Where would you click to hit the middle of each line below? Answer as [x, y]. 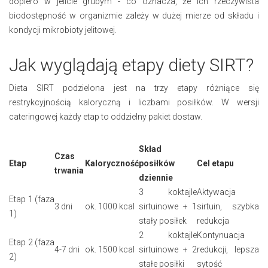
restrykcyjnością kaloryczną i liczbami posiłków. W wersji [134, 102]
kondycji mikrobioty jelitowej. [63, 30]
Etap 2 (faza [32, 242]
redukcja [213, 220]
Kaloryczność [112, 163]
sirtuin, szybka [228, 206]
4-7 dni [67, 249]
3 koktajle [168, 192]
